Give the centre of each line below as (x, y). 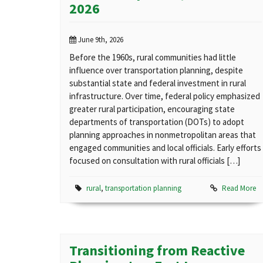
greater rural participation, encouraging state (152, 109)
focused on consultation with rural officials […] (155, 161)
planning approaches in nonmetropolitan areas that (163, 135)
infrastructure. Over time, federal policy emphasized (165, 96)
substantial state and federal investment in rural (158, 83)
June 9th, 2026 (100, 40)
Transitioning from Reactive (157, 251)
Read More (239, 188)
